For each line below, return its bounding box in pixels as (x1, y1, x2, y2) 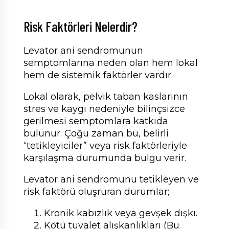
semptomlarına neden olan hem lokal (24, 57, 198, 69)
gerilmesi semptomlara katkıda (24, 116, 168, 127)
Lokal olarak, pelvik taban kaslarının (24, 91, 188, 103)
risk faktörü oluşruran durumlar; (24, 186, 169, 198)
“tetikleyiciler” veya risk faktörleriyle (24, 140, 187, 152)
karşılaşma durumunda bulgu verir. (24, 152, 186, 164)
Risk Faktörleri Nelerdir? (24, 18, 138, 35)
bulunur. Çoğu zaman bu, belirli (24, 128, 169, 140)
